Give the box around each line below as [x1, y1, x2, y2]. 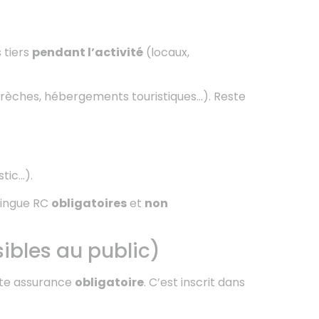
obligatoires [51, 194, 127, 211]
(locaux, [143, 43, 189, 61]
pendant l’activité [32, 43, 143, 61]
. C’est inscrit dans [144, 274, 245, 291]
